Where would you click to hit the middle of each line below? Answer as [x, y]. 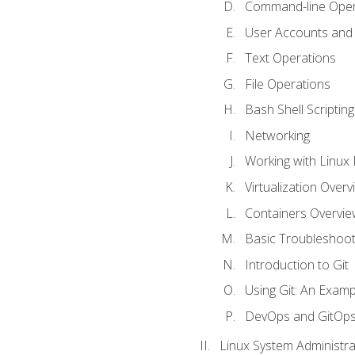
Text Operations [290, 58]
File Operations [287, 84]
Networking [277, 135]
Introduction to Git [296, 264]
